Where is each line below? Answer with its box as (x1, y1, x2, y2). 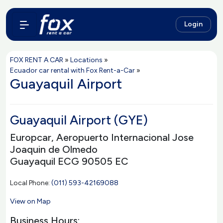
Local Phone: (10, 179, 51, 187)
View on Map (10, 197, 51, 206)
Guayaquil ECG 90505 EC (10, 155, 128, 167)
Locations (70, 56, 103, 64)
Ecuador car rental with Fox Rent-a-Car (10, 66, 135, 75)
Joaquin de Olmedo (10, 143, 98, 155)
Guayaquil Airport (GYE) (10, 112, 148, 127)
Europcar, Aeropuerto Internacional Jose (10, 131, 194, 143)
